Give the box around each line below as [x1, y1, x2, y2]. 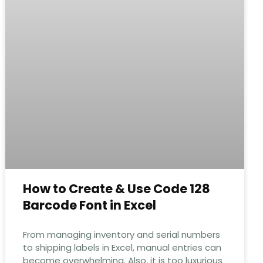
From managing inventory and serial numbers [23, 228, 221, 241]
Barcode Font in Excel [23, 196, 157, 214]
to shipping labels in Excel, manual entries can [23, 241, 222, 254]
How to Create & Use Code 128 [23, 180, 211, 197]
